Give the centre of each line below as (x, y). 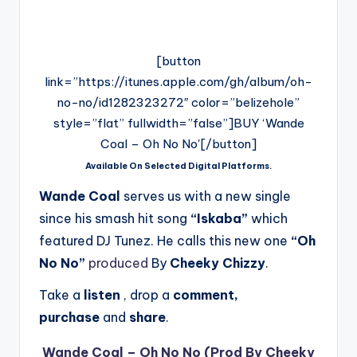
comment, (206, 295)
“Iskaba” (219, 218)
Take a (61, 295)
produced (118, 263)
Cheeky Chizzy (216, 263)
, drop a (147, 295)
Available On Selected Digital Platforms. (178, 166)
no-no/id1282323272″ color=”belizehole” (178, 102)
